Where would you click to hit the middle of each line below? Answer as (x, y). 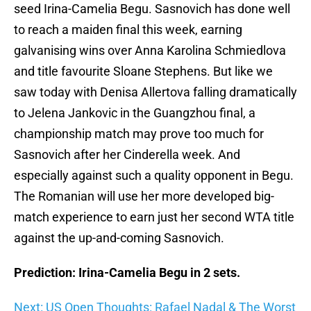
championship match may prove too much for (139, 134)
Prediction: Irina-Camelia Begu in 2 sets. (127, 273)
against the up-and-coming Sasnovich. (119, 238)
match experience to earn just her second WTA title (154, 217)
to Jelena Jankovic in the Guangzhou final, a (135, 113)
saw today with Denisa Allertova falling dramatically (155, 92)
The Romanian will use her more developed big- (144, 196)
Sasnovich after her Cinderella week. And (127, 155)
